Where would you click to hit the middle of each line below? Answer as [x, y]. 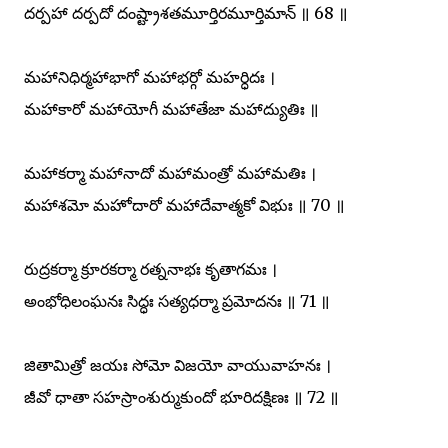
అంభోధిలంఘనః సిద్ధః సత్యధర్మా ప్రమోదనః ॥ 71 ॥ [177, 300]
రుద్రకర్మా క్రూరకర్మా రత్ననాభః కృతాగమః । [150, 268]
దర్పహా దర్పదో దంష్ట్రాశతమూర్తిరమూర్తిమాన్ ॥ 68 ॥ [186, 12]
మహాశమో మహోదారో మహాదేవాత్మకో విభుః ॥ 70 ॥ [184, 204]
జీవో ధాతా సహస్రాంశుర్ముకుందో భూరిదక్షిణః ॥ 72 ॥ [181, 396]
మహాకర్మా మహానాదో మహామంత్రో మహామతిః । [170, 172]
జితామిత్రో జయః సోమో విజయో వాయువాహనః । [177, 364]
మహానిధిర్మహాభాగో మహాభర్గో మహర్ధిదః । [149, 76]
